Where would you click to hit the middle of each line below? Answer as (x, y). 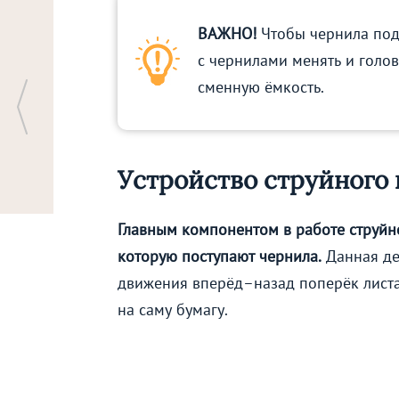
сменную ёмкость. (261, 86)
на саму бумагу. (173, 310)
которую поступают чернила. (220, 256)
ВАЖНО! (227, 33)
